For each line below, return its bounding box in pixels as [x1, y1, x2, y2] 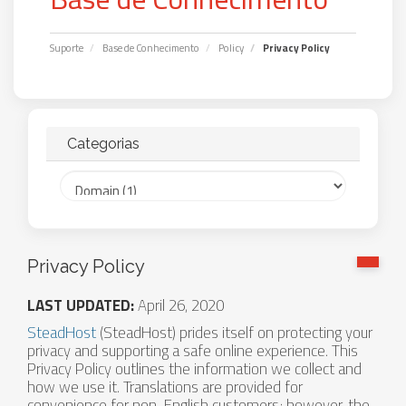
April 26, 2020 [134, 291, 224, 320]
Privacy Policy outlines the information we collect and [27, 354, 362, 383]
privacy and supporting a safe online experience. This [27, 336, 358, 365]
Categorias [60, 135, 140, 152]
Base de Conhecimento [102, 38, 199, 57]
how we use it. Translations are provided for [27, 372, 303, 401]
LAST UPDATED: [27, 291, 134, 320]
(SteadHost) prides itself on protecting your [96, 318, 372, 347]
